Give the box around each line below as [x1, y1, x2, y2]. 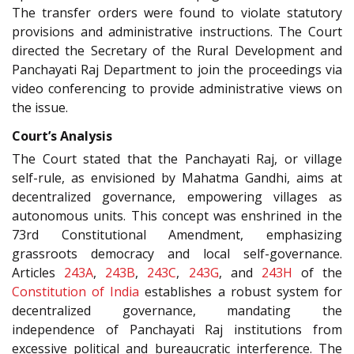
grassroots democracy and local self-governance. [12, 245, 342, 263]
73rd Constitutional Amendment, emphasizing [12, 226, 342, 244]
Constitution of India [12, 283, 140, 301]
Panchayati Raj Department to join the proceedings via [12, 60, 342, 78]
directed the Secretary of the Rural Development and [12, 41, 342, 59]
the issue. [12, 98, 68, 116]
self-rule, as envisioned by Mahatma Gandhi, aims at [12, 169, 342, 187]
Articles [12, 264, 65, 282]
